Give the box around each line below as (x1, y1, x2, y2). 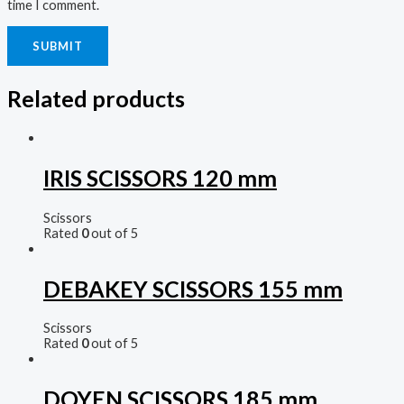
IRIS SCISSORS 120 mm (43, 164, 277, 192)
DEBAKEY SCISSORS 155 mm (43, 274, 343, 302)
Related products (7, 84, 185, 112)
